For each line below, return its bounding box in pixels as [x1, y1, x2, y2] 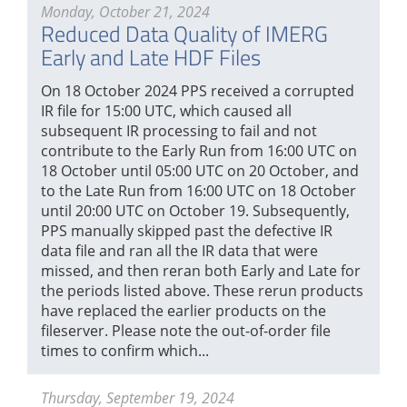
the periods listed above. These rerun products [41, 281, 363, 302]
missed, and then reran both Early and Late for [41, 261, 361, 282]
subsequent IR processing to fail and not [41, 121, 317, 142]
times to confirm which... [41, 341, 209, 362]
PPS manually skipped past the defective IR [41, 221, 333, 242]
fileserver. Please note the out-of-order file [41, 321, 331, 342]
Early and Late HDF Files [41, 40, 261, 74]
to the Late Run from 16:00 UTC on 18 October [41, 181, 356, 202]
